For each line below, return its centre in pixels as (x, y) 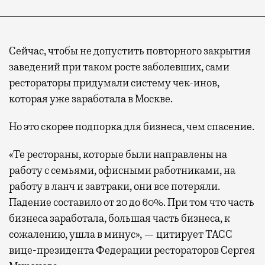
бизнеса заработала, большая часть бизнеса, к (119, 218)
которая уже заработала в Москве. (91, 98)
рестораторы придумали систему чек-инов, (114, 83)
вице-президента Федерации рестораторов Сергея (132, 250)
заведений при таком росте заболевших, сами (119, 67)
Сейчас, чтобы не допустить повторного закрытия (130, 51)
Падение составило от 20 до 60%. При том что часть (132, 202)
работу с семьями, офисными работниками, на (122, 170)
